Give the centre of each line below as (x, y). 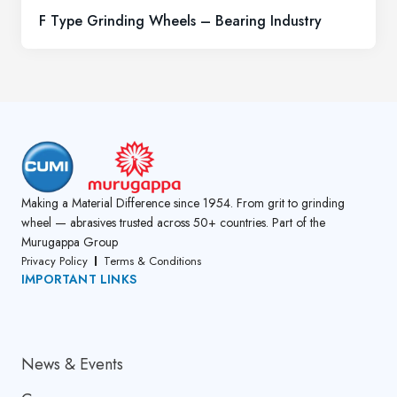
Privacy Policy (54, 261)
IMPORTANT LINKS (79, 279)
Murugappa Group (70, 241)
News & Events (72, 364)
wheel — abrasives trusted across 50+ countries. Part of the (173, 222)
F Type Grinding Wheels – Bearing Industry (180, 20)
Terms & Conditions (152, 261)
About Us (66, 311)
